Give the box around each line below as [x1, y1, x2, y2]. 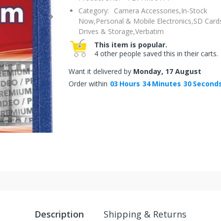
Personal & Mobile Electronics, [96, 16, 193, 26]
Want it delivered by [69, 67, 133, 76]
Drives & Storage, [78, 27, 135, 36]
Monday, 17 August [133, 67, 201, 76]
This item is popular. [94, 40, 167, 49]
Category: [78, 6, 109, 15]
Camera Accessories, [114, 6, 181, 15]
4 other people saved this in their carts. [94, 49, 218, 58]
